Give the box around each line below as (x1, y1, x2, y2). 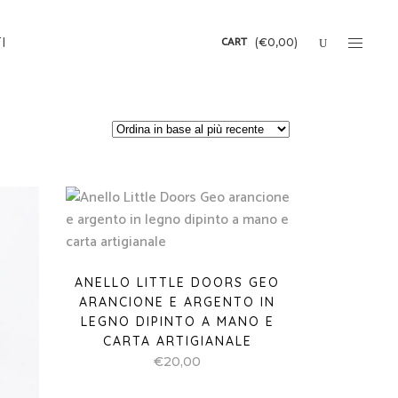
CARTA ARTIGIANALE (102, 333, 252, 349)
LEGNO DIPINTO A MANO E (80, 314, 275, 330)
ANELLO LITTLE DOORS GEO (75, 275, 281, 291)
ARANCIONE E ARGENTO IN (79, 294, 276, 310)
